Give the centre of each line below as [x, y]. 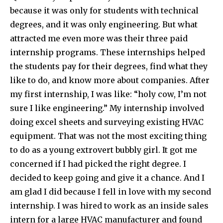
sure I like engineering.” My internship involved [107, 108]
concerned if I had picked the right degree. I [98, 164]
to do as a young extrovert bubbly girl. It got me [104, 150]
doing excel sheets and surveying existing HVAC [107, 122]
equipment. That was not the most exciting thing [108, 136]
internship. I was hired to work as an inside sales [109, 205]
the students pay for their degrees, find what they [109, 66]
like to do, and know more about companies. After [110, 80]
